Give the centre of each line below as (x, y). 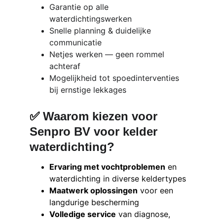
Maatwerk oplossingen (93, 190)
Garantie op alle (80, 7)
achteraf (65, 66)
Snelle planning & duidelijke (101, 31)
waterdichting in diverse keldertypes (118, 179)
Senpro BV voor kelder (95, 131)
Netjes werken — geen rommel (108, 54)
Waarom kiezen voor (102, 116)
